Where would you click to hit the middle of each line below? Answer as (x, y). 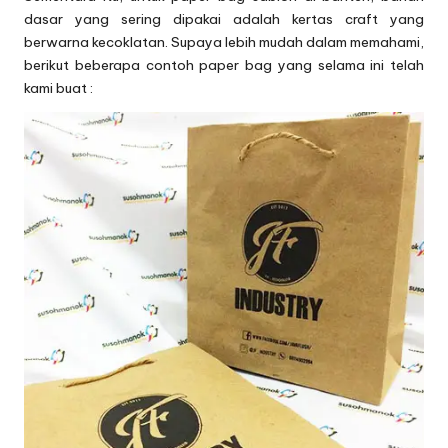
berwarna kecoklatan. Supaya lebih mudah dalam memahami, (224, 42)
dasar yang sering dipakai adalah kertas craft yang (224, 19)
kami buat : (58, 88)
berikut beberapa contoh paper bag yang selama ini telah (224, 65)
